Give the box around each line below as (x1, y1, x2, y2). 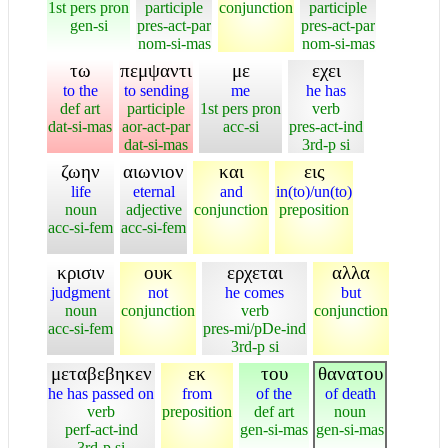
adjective (125, 200, 182, 218)
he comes (225, 283, 284, 301)
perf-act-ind (64, 420, 138, 438)
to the (62, 81, 98, 99)
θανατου (317, 362, 383, 384)
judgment (51, 283, 110, 301)
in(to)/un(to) (276, 182, 352, 200)
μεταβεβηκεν (50, 362, 152, 384)
